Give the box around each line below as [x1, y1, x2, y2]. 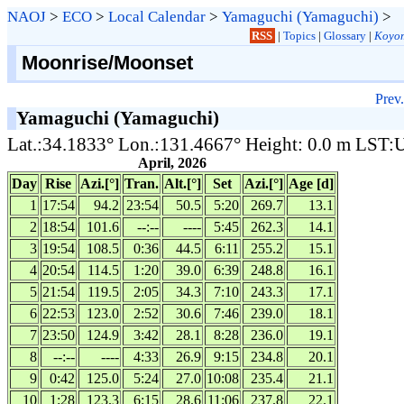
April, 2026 [138, 154, 207, 170]
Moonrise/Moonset [21, 50, 193, 74]
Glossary [323, 29, 366, 42]
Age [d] [289, 175, 334, 191]
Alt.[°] [164, 175, 201, 191]
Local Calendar [108, 8, 206, 25]
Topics [282, 29, 316, 42]
